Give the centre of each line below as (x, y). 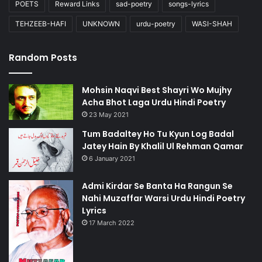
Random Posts (43, 58)
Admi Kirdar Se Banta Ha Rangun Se (157, 186)
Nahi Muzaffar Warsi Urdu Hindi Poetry (163, 198)
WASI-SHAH (212, 24)
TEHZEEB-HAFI (41, 24)
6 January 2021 (112, 159)
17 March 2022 (112, 223)
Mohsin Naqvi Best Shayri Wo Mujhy (157, 90)
